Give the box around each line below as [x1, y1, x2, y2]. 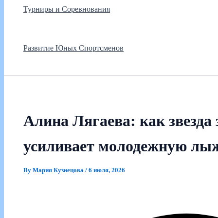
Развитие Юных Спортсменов [23, 43, 124, 52]
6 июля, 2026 [89, 166, 125, 174]
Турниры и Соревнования [23, 4, 110, 13]
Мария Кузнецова [33, 166, 85, 174]
